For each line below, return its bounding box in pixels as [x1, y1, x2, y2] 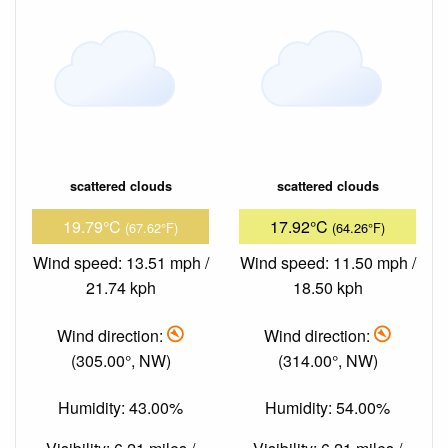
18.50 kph [292, 276, 363, 300]
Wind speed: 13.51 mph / [32, 251, 209, 275]
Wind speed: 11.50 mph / [239, 251, 416, 275]
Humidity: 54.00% [265, 395, 390, 419]
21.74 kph [85, 276, 156, 300]
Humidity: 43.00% [58, 395, 183, 419]
